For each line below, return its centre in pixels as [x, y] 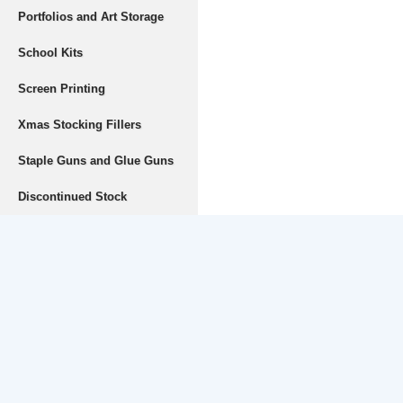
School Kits [50, 53]
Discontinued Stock [72, 197]
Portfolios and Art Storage [91, 17]
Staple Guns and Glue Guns [96, 161]
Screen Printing [62, 89]
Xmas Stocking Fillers [80, 125]
